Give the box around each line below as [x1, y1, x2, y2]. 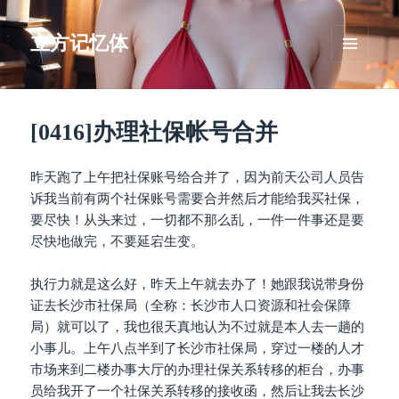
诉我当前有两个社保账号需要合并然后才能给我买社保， [30, 191, 365, 207]
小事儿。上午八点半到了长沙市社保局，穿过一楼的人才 [30, 341, 365, 356]
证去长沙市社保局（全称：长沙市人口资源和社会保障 [30, 298, 352, 313]
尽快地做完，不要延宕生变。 [30, 234, 205, 249]
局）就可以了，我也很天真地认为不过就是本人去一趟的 [30, 320, 365, 335]
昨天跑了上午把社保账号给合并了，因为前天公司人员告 [30, 170, 365, 185]
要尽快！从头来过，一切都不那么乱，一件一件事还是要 [30, 213, 365, 228]
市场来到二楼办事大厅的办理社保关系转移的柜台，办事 [30, 362, 365, 378]
